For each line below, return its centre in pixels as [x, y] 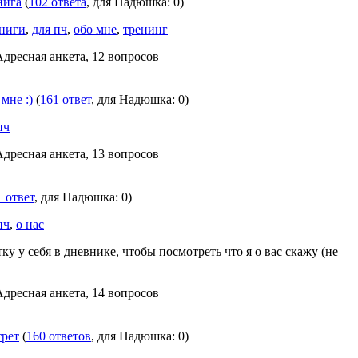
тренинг [145, 29]
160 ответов [59, 336]
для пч [50, 29]
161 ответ [66, 99]
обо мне [95, 29]
